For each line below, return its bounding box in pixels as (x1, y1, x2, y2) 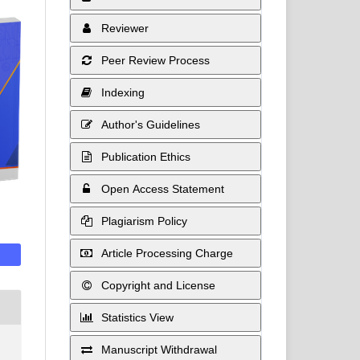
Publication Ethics (98, 149, 190, 163)
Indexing (98, 85, 145, 99)
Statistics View (98, 310, 174, 324)
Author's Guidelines (98, 117, 200, 131)
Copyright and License (98, 278, 215, 292)
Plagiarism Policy (98, 214, 187, 227)
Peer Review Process (98, 53, 210, 67)
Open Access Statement (98, 182, 224, 195)
